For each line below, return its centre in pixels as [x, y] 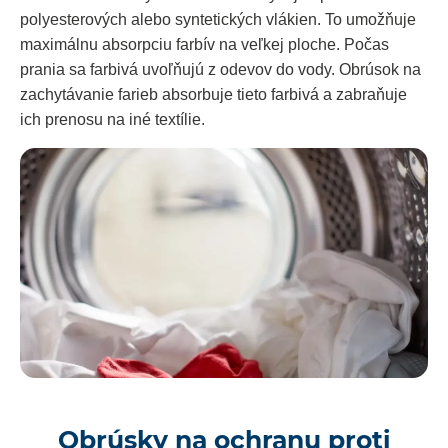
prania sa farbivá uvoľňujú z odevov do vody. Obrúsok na [220, 70]
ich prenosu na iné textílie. [112, 120]
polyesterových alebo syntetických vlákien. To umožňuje [218, 20]
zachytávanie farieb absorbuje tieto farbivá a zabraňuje [213, 95]
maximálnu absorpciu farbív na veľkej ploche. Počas [204, 45]
